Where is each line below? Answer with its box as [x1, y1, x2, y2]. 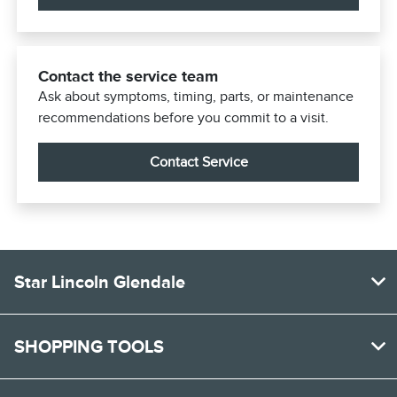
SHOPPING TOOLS [14, 337, 164, 357]
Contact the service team [38, 67, 219, 86]
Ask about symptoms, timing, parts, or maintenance [38, 89, 354, 105]
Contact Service [149, 154, 248, 171]
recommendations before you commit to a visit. [38, 110, 330, 127]
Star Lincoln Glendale [14, 272, 185, 292]
